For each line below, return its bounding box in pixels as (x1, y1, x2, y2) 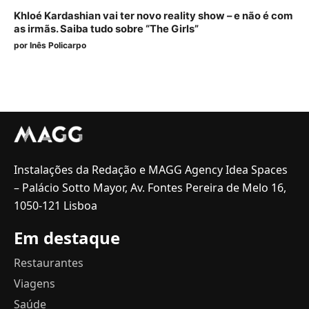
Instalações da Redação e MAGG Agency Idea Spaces (14, 162, 288, 177)
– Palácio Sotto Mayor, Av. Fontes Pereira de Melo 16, (14, 180, 286, 195)
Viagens (14, 276, 55, 291)
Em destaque (14, 226, 120, 249)
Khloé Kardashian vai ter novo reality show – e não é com (14, 10, 293, 22)
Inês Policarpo (30, 40, 86, 50)
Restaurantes (14, 255, 83, 270)
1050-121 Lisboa (14, 198, 97, 213)
